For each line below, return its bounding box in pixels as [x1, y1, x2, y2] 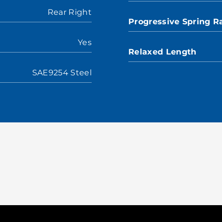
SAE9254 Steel [32, 68, 92, 77]
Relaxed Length [128, 47, 197, 56]
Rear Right [47, 7, 92, 17]
